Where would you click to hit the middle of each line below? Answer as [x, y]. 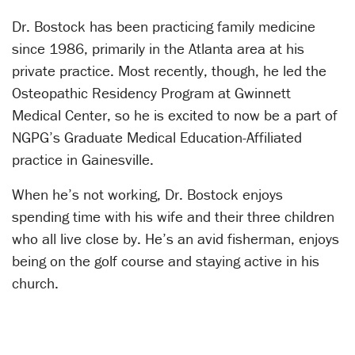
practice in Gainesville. [83, 160]
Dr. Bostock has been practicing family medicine [164, 27]
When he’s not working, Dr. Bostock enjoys [147, 195]
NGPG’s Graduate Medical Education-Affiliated [157, 137]
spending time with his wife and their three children [173, 217]
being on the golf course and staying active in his [166, 261]
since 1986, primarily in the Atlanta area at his [158, 49]
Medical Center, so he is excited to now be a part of [175, 115]
